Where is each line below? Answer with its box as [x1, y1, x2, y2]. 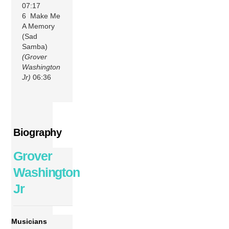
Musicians [11, 217, 48, 225]
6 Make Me [22, 11, 61, 20]
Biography [13, 126, 62, 138]
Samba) [22, 42, 48, 51]
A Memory [22, 21, 55, 30]
